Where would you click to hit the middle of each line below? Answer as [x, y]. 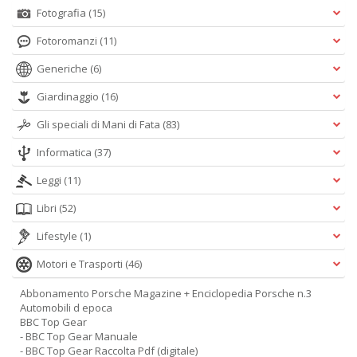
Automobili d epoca [66, 308]
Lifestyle [58, 236]
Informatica [65, 152]
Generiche [63, 69]
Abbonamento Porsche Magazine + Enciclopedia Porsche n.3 [166, 293]
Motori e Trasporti [81, 264]
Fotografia [63, 13]
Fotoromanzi [68, 41]
